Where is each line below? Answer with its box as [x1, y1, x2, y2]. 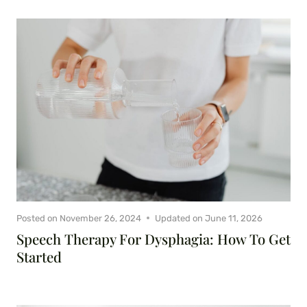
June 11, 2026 [205, 212, 263, 223]
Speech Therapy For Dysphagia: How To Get [16, 229, 291, 248]
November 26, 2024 [60, 212, 142, 223]
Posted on [16, 212, 58, 223]
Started [16, 247, 62, 266]
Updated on [155, 212, 204, 223]
